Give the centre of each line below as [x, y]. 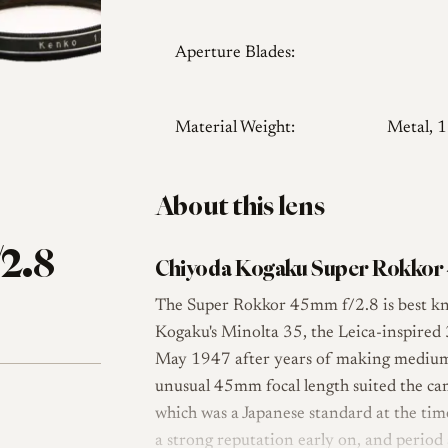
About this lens [239, 206]
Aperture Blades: [234, 54]
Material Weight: [234, 129]
